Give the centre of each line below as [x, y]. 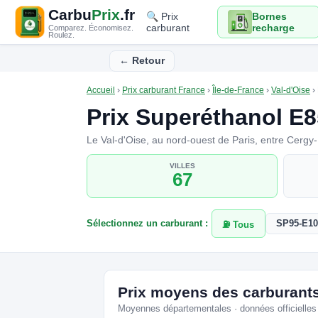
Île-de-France [238, 90]
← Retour [142, 61]
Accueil [101, 90]
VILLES [182, 165]
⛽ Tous [238, 224]
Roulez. [61, 34]
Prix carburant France [164, 90]
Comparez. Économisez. [91, 27]
